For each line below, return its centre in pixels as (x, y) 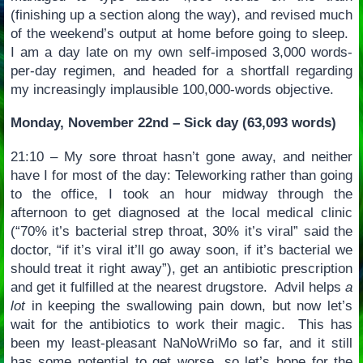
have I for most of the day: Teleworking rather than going (181, 175)
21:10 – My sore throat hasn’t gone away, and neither (181, 157)
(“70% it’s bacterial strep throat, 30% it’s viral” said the (181, 231)
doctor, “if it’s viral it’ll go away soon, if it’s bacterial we (181, 250)
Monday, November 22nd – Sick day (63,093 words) (173, 123)
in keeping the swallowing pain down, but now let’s (189, 306)
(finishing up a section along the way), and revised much (181, 15)
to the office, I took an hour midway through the (181, 194)
